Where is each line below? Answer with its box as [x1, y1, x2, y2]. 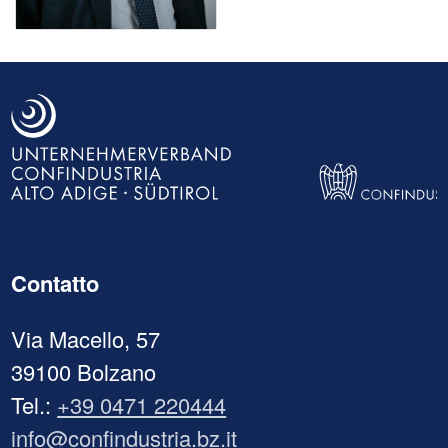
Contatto [11, 266, 100, 299]
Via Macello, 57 [11, 322, 161, 354]
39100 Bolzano [11, 355, 157, 387]
